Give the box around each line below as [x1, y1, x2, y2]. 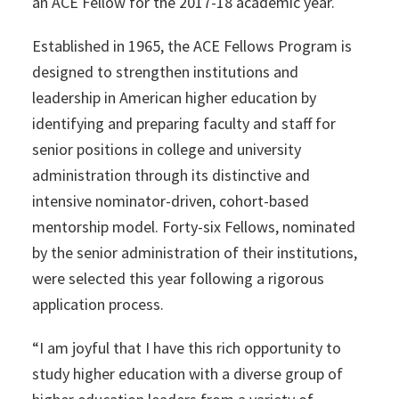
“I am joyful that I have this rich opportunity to [31, 338, 341, 359]
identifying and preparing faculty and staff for [31, 113, 336, 134]
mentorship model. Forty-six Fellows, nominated [31, 216, 355, 238]
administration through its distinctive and [31, 165, 310, 186]
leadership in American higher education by [31, 87, 316, 109]
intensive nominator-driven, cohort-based [31, 191, 309, 212]
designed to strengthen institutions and [31, 61, 298, 83]
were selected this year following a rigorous [31, 268, 324, 289]
